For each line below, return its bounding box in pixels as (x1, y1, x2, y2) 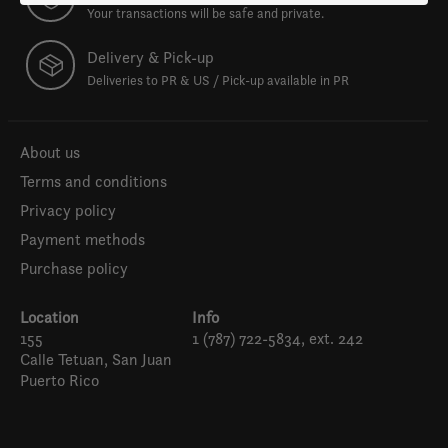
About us (20, 141, 80, 163)
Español (228, 378, 282, 400)
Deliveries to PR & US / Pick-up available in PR (87, 72, 350, 90)
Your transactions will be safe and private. (87, 4, 325, 22)
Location (20, 306, 79, 328)
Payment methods (20, 228, 145, 250)
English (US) (228, 415, 312, 437)
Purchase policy (20, 257, 128, 279)
